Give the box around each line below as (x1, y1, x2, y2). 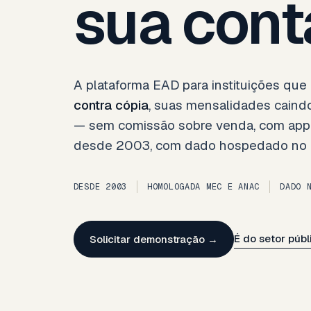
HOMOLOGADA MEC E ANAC (146, 181, 260, 193)
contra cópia (73, 96, 149, 115)
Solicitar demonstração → (89, 233, 218, 246)
